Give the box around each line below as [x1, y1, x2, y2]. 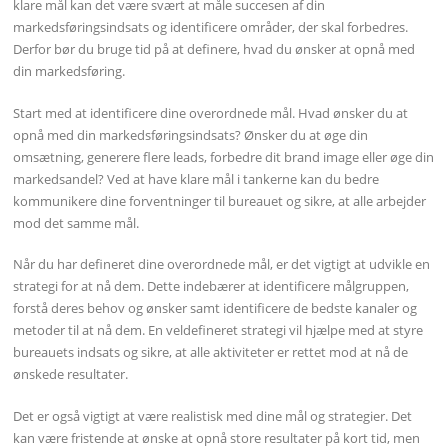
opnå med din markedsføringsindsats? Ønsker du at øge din [13, 125, 369, 144]
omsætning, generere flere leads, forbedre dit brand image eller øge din [13, 147, 435, 166]
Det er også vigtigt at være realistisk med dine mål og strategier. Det [13, 406, 413, 425]
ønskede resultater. [13, 365, 129, 384]
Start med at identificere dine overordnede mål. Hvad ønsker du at [13, 103, 409, 122]
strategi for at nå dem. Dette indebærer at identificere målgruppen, [13, 277, 410, 296]
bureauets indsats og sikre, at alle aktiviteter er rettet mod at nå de [13, 343, 409, 362]
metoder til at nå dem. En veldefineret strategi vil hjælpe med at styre [13, 321, 424, 340]
